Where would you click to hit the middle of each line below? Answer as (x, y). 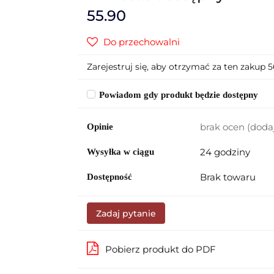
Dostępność (109, 177)
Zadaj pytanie (126, 213)
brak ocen (223, 127)
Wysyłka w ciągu (120, 152)
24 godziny (225, 152)
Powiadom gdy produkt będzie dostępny (178, 95)
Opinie (100, 127)
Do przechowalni (141, 42)
